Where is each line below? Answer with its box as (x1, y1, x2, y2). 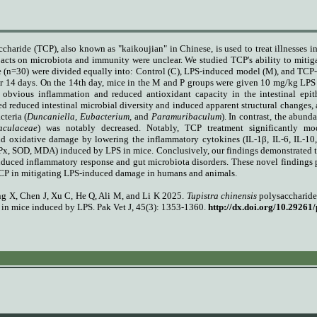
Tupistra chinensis (186, 190, 257, 201)
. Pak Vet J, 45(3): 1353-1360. (93, 201, 208, 212)
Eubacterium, (80, 110, 132, 122)
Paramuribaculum (151, 110, 221, 122)
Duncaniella (27, 110, 76, 122)
